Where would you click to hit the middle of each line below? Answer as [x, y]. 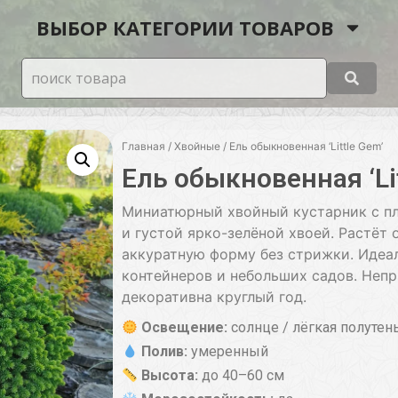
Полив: [163, 352]
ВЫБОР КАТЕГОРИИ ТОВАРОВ [185, 28]
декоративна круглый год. [214, 297]
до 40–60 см [242, 376]
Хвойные [197, 146]
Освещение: [183, 328]
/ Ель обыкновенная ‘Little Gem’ [302, 146]
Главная [143, 146]
